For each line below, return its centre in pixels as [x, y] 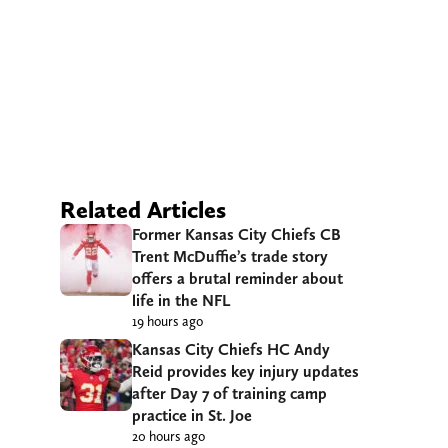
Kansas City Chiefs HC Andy [231, 350]
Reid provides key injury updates [245, 372]
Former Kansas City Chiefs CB [236, 235]
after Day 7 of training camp [229, 394]
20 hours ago [168, 436]
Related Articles [143, 210]
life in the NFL [181, 301]
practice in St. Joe [192, 416]
